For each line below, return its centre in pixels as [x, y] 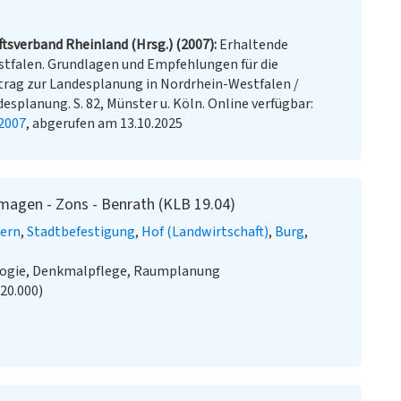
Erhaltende [254, 45]
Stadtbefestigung [81, 232]
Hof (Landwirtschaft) [205, 232]
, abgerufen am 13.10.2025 [104, 124]
